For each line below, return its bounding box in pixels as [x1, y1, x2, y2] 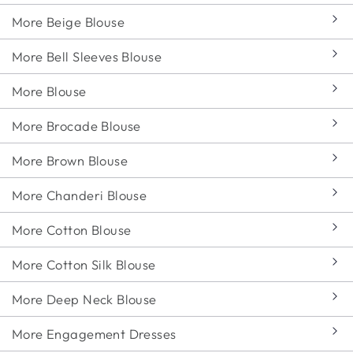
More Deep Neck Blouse [12, 290, 157, 307]
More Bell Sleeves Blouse [12, 47, 162, 65]
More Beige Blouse [12, 13, 125, 30]
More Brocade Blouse [12, 117, 141, 134]
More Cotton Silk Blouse [12, 255, 156, 273]
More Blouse [12, 82, 87, 99]
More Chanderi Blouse [12, 186, 147, 203]
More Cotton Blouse [12, 221, 132, 238]
